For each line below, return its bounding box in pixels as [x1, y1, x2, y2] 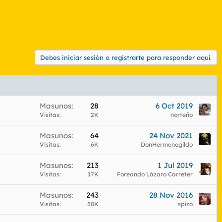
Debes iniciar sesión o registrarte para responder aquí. [40, 53, 212, 61]
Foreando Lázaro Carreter [117, 170, 193, 178]
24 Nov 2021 [149, 130, 193, 140]
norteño [170, 111, 193, 118]
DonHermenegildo [141, 140, 193, 148]
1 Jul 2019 [158, 160, 193, 170]
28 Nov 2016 [149, 190, 193, 200]
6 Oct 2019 [156, 101, 193, 111]
